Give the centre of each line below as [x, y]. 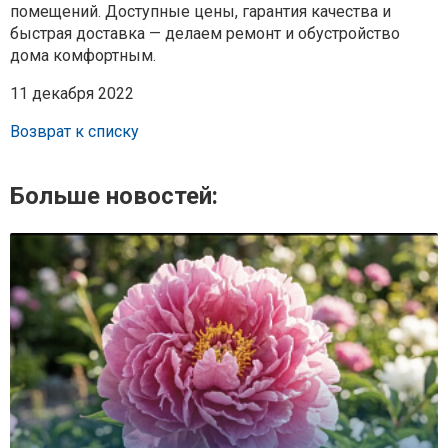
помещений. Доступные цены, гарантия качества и [200, 12]
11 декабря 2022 [72, 94]
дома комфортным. [83, 56]
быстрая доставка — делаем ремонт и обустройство [205, 34]
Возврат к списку [74, 132]
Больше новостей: [114, 195]
